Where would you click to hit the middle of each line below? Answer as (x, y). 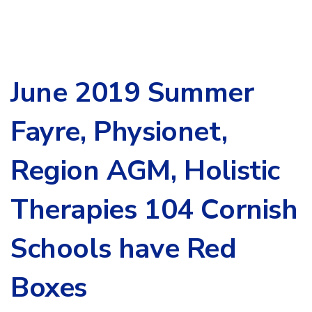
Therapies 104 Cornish (154, 210)
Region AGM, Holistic (146, 171)
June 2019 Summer (132, 93)
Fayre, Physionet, (119, 132)
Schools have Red (124, 249)
